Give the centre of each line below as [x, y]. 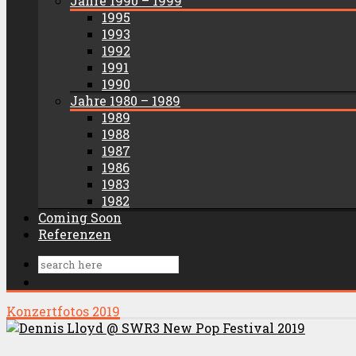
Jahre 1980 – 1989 [125, 101]
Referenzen [75, 234]
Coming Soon [80, 217]
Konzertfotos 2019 [63, 311]
